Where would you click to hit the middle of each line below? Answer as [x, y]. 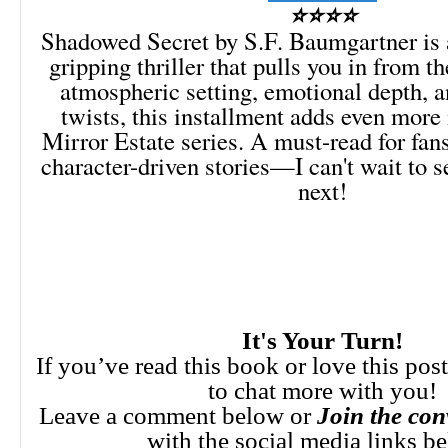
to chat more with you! [322, 390]
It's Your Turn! [322, 340]
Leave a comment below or [175, 415]
